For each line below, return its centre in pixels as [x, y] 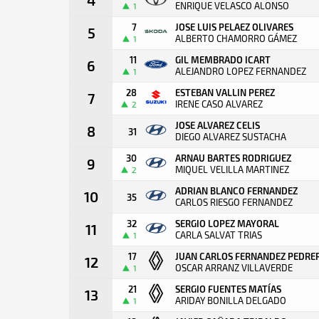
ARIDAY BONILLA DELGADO [231, 300]
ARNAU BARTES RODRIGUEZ [233, 158]
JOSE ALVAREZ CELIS [218, 125]
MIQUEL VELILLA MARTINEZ [232, 169]
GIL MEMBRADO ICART [223, 59]
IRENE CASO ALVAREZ [219, 104]
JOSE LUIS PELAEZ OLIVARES [234, 27]
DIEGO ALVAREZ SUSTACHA [231, 137]
